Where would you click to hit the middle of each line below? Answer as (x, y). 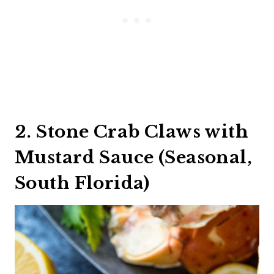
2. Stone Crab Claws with (132, 131)
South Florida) (82, 183)
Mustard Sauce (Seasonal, (134, 157)
